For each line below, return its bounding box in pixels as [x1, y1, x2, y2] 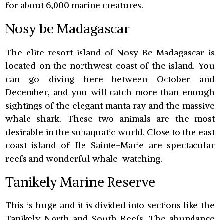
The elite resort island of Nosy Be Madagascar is [5, 46, 215, 58]
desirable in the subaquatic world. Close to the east [5, 126, 215, 137]
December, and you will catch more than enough [5, 86, 215, 98]
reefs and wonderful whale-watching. [5, 152, 163, 164]
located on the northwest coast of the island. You [5, 59, 215, 71]
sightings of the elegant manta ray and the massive [5, 99, 215, 111]
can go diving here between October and [5, 73, 215, 84]
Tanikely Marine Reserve [5, 173, 156, 190]
